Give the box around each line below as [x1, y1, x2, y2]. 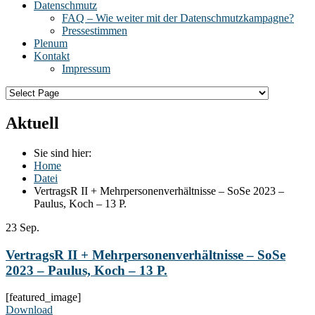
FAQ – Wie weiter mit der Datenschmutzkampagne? [62, 12, 294, 24]
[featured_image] [6, 291, 81, 304]
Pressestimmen [62, 25, 127, 37]
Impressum [62, 63, 110, 75]
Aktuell [6, 113, 59, 132]
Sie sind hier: [34, 146, 91, 159]
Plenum [34, 37, 67, 49]
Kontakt [34, 50, 70, 62]
